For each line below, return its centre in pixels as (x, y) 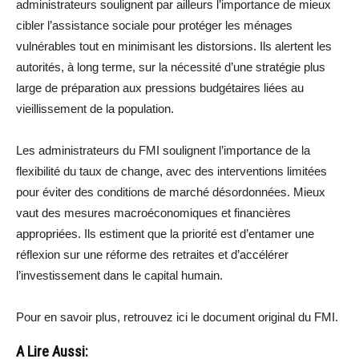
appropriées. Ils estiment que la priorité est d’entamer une (165, 234)
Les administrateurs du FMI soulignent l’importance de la (163, 150)
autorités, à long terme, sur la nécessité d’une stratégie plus (171, 67)
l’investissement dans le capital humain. (119, 275)
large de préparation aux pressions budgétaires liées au (160, 88)
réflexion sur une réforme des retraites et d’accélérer (152, 254)
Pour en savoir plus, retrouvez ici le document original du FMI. (177, 317)
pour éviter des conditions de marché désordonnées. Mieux (171, 192)
